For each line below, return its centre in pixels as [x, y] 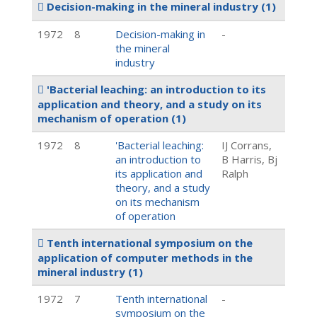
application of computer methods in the [145, 258]
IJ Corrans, [247, 145]
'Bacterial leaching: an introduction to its [155, 89]
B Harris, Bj [249, 159]
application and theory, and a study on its [150, 104]
